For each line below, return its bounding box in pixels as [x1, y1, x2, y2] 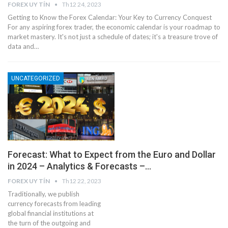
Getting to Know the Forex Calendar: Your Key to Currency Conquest [8, 13, 212, 22]
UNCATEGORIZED [11, 75, 60, 82]
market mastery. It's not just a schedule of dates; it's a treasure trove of [8, 33, 218, 41]
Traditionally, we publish [8, 190, 79, 198]
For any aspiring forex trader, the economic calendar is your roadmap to [8, 23, 220, 32]
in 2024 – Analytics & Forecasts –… [8, 161, 151, 172]
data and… [8, 42, 39, 51]
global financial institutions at [8, 209, 94, 218]
